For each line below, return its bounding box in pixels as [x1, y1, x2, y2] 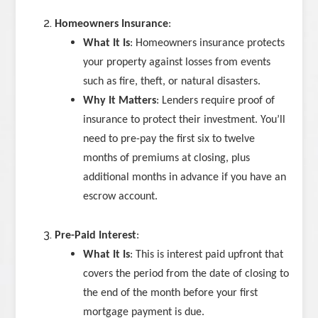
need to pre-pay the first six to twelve [83, 133, 256, 146]
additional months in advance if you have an [83, 172, 287, 184]
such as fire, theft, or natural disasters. [83, 76, 261, 88]
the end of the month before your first [83, 287, 258, 300]
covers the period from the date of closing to [83, 268, 290, 280]
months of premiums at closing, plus [83, 153, 251, 165]
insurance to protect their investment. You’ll [83, 114, 286, 126]
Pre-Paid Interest [55, 230, 137, 242]
